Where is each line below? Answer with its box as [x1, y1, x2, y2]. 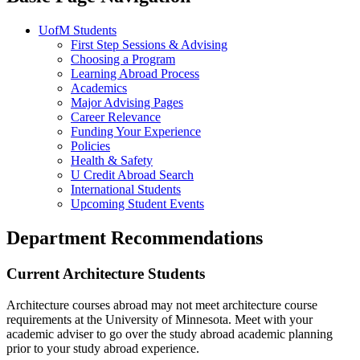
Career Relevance [71, 110, 161, 125]
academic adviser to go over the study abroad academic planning [6, 326, 333, 341]
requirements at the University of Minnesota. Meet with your [6, 312, 313, 326]
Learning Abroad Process [71, 67, 199, 81]
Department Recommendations [6, 227, 263, 249]
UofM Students [39, 23, 117, 38]
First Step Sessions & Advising [71, 38, 227, 52]
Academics [71, 81, 127, 96]
